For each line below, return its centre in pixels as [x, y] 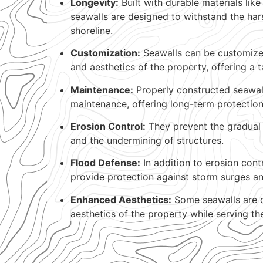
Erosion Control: [108, 126]
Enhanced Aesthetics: [121, 199]
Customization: [105, 53]
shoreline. [92, 30]
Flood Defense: [105, 163]
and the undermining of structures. [147, 140]
